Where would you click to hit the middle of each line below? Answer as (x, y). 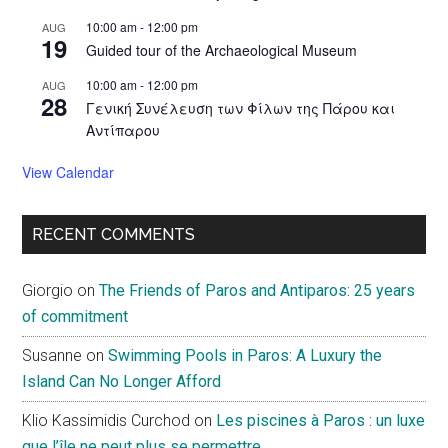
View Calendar (68, 171)
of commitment (75, 316)
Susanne (52, 355)
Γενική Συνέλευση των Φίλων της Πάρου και (241, 107)
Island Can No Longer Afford (122, 381)
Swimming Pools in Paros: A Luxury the (245, 355)
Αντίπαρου (123, 129)
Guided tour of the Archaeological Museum (222, 49)
